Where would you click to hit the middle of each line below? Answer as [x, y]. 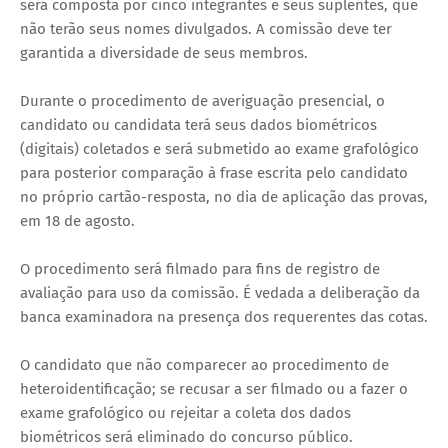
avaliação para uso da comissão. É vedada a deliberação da [220, 292]
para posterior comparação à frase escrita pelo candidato [214, 172]
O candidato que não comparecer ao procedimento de [204, 364]
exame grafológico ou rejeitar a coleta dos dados [185, 412]
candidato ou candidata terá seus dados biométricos [198, 124]
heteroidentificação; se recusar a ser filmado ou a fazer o [214, 388]
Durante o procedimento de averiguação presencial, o [202, 100]
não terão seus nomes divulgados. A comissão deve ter [206, 28]
